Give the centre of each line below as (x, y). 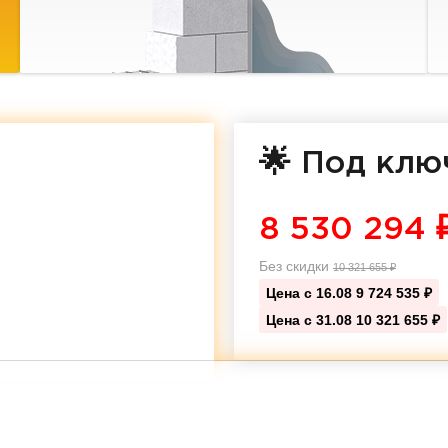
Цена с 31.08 (311, 320)
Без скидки (296, 266)
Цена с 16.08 (311, 293)
